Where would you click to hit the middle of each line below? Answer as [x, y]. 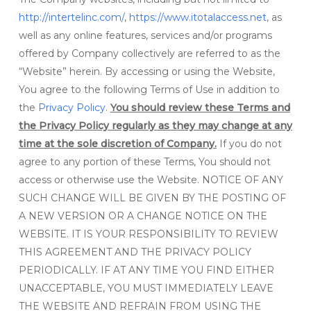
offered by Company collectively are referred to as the [149, 53]
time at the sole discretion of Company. [117, 144]
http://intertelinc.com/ [71, 17]
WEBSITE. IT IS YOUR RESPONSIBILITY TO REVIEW [148, 234]
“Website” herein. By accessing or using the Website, [146, 72]
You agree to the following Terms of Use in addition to [149, 90]
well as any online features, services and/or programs [145, 35]
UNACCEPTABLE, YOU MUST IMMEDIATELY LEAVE [146, 288]
